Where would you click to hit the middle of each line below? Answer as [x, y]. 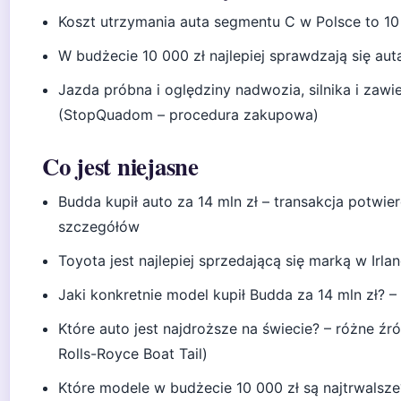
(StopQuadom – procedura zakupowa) [189, 115]
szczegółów [99, 226]
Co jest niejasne [120, 166]
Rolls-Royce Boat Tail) [133, 354]
